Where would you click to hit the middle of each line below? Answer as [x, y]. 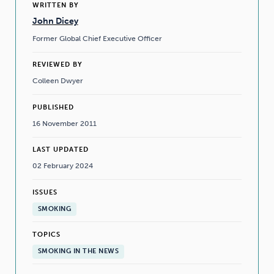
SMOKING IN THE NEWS [78, 251]
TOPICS [46, 234]
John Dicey [55, 21]
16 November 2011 [64, 123]
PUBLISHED [53, 107]
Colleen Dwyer [57, 81]
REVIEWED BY [57, 65]
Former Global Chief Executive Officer [97, 38]
